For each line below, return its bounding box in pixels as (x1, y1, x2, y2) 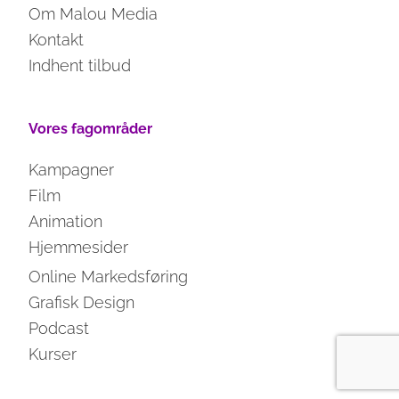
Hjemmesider (28, 238, 129, 257)
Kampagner (28, 160, 115, 180)
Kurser (28, 345, 77, 364)
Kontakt (28, 30, 85, 50)
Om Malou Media (28, 4, 159, 24)
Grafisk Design (28, 293, 135, 313)
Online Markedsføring (28, 267, 189, 287)
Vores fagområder (28, 120, 153, 138)
